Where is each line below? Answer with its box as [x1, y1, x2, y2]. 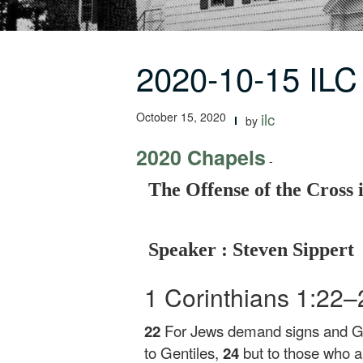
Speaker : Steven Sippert [148, 239, 354, 260]
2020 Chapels [136, 143, 266, 172]
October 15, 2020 [136, 109, 226, 125]
